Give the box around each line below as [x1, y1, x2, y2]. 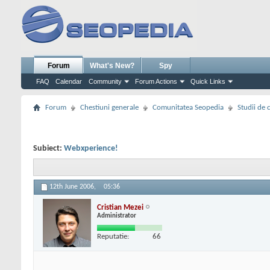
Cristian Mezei [97, 203, 143, 212]
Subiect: [33, 144, 64, 153]
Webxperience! [64, 144, 118, 153]
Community [89, 78, 122, 85]
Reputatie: [97, 232, 129, 240]
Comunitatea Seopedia [152, 104, 224, 111]
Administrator [97, 212, 136, 219]
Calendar [55, 78, 82, 85]
